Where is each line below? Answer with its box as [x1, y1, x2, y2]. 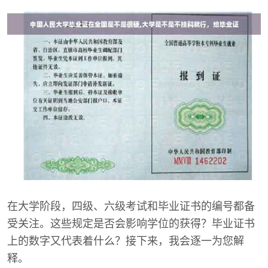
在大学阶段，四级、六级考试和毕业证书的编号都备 [7, 200, 255, 212]
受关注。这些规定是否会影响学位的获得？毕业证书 [7, 217, 255, 230]
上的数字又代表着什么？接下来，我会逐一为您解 [7, 234, 244, 247]
